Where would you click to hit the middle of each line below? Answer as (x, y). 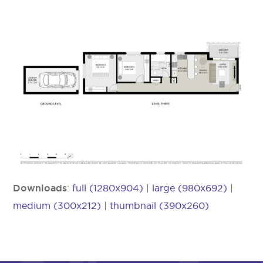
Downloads (40, 188)
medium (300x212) (57, 205)
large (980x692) (190, 188)
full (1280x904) (108, 188)
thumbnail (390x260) (160, 205)
